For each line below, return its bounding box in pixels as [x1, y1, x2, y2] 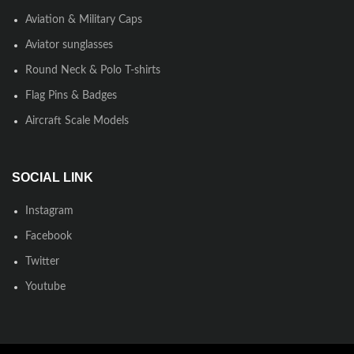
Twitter [25, 256, 59, 268]
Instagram [25, 205, 73, 217]
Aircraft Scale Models [25, 115, 129, 127]
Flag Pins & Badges [25, 90, 117, 102]
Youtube [25, 281, 66, 293]
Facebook [25, 231, 72, 243]
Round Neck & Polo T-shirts [25, 65, 160, 77]
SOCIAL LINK [12, 171, 93, 185]
